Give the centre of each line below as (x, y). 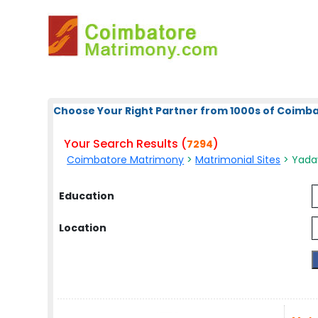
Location (83, 228)
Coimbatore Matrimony (126, 160)
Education (87, 196)
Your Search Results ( (126, 144)
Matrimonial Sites (238, 160)
